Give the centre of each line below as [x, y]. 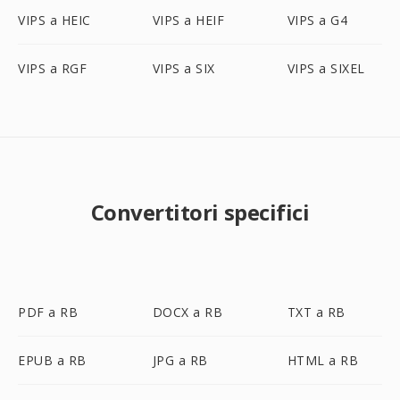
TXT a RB [316, 312]
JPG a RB [180, 360]
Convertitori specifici [200, 212]
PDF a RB [48, 312]
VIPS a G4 [317, 20]
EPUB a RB [52, 360]
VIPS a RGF [52, 68]
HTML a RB [323, 360]
